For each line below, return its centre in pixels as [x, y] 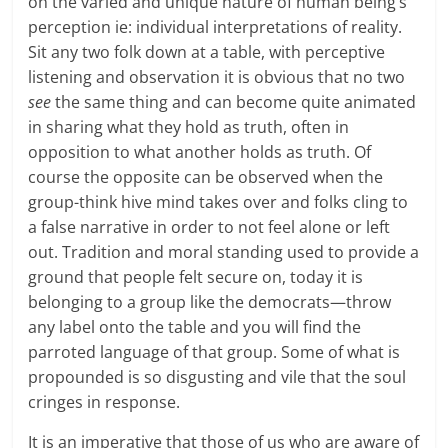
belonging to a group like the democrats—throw [210, 301]
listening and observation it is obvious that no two [217, 76]
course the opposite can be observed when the [206, 176]
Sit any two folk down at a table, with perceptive [207, 51]
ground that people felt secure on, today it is [196, 276]
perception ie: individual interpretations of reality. [215, 26]
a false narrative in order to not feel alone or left [209, 226]
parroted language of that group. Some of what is [214, 351]
